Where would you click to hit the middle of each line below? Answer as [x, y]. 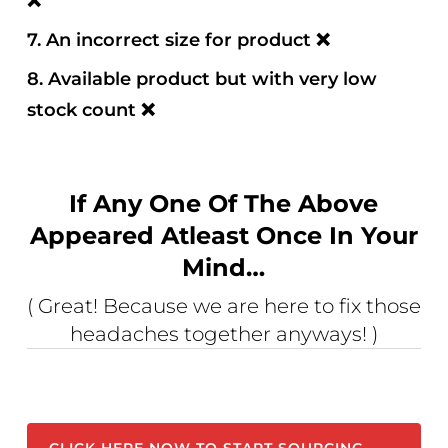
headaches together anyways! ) [223, 334]
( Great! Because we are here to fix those [223, 306]
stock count [84, 110]
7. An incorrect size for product [172, 40]
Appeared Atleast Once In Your [223, 236]
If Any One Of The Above [224, 204]
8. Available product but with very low [202, 79]
